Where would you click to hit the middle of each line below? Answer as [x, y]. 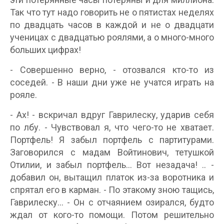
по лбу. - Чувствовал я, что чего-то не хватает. [112, 127]
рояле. [23, 95]
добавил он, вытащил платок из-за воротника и [112, 177]
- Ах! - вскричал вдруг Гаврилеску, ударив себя [112, 115]
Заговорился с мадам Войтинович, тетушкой [112, 152]
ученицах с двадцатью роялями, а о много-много [112, 37]
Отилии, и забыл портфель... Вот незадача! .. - [112, 165]
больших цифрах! [45, 50]
